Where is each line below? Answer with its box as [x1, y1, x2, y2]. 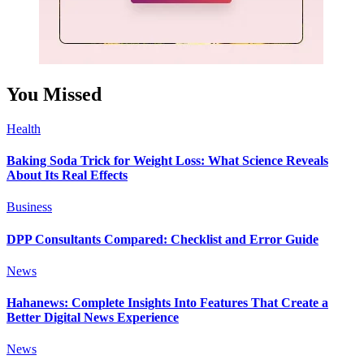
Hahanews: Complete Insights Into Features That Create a [6, 296, 328, 310]
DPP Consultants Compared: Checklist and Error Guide [6, 232, 318, 246]
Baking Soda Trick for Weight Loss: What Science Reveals [6, 153, 328, 167]
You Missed [6, 83, 102, 105]
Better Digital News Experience [6, 310, 179, 325]
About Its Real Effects [6, 167, 128, 182]
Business [6, 200, 52, 214]
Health [6, 121, 41, 136]
